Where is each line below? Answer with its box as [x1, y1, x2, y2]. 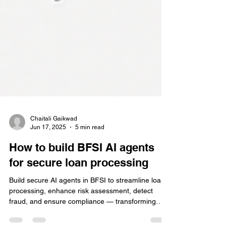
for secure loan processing [9, 180, 148, 193]
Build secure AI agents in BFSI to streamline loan [9, 200, 165, 208]
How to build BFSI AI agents [9, 165, 154, 178]
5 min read [75, 147, 104, 155]
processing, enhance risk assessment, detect [9, 211, 153, 219]
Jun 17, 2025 [30, 147, 66, 155]
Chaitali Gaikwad [30, 139, 77, 146]
